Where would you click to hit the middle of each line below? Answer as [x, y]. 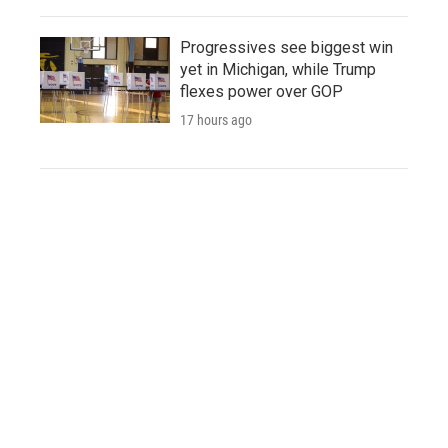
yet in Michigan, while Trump [278, 69]
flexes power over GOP [261, 91]
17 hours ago [216, 119]
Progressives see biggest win [286, 47]
